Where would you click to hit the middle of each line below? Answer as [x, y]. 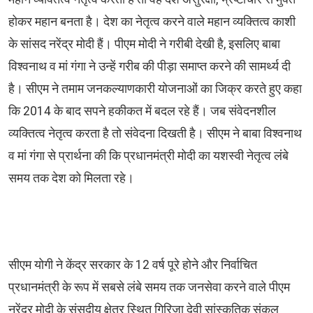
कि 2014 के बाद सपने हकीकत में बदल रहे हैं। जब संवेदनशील [142, 111]
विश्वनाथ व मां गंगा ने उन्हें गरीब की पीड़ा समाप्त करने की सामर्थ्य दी [150, 67]
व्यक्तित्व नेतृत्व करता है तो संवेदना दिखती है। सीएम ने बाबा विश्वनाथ [155, 134]
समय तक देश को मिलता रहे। [73, 179]
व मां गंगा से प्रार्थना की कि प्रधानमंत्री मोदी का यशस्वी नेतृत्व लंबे [148, 156]
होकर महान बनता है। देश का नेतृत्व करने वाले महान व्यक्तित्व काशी [152, 22]
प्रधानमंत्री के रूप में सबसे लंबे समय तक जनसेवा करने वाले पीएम [149, 287]
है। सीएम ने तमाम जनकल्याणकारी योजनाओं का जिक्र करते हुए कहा [155, 89]
